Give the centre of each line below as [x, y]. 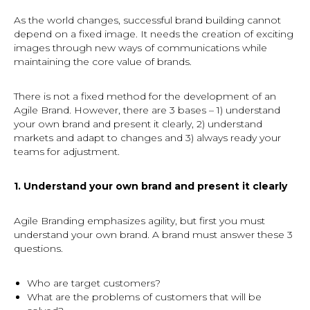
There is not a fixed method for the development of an [145, 96]
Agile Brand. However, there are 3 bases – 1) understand [147, 110]
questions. [40, 248]
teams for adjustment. [67, 152]
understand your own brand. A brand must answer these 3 [153, 235]
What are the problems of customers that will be [145, 297]
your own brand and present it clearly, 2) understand [138, 124]
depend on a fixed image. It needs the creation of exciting [154, 34]
